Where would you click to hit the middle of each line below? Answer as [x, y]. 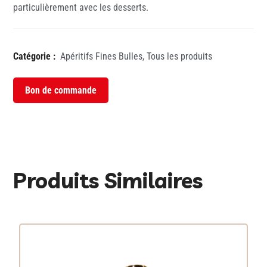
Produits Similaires [108, 181]
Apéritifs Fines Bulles [102, 57]
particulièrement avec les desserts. [81, 8]
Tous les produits [180, 57]
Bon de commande [61, 91]
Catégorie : [35, 57]
